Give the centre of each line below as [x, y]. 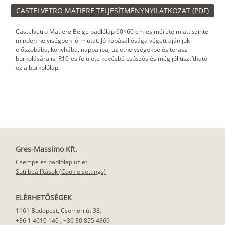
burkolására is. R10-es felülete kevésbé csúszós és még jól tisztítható [111, 58]
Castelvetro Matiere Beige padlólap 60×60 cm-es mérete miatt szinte [112, 31]
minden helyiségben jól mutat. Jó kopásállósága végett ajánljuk [103, 40]
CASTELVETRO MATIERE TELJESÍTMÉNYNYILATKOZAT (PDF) [113, 10]
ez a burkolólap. [38, 67]
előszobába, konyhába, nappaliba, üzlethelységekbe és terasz [101, 49]
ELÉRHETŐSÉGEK [44, 198]
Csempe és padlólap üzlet [51, 162]
